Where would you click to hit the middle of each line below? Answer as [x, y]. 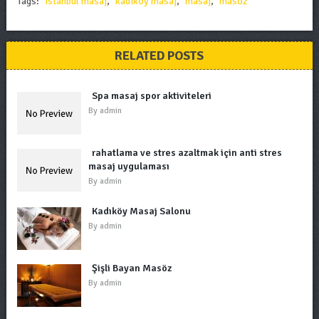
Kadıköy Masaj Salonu [141, 211]
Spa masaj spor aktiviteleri [151, 96]
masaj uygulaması [129, 166]
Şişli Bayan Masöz [131, 268]
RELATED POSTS [159, 56]
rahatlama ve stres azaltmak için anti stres [187, 153]
